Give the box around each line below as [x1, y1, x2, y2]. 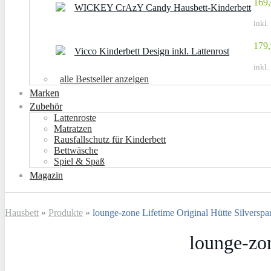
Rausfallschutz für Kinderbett [54, 134, 166, 145]
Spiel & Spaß [54, 156, 105, 167]
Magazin [30, 170, 63, 181]
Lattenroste [54, 113, 96, 123]
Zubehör [30, 101, 62, 112]
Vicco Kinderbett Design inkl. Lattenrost [74, 46, 229, 57]
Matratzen [54, 123, 92, 134]
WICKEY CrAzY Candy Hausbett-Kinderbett [74, 2, 251, 13]
